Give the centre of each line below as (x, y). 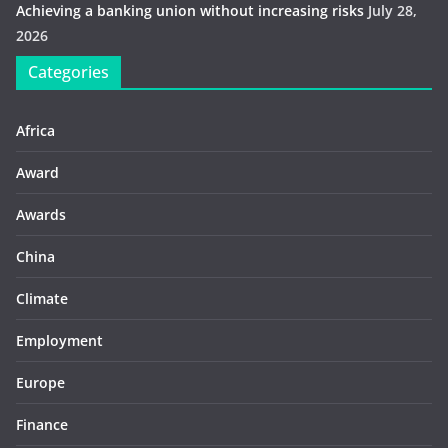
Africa (35, 130)
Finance (42, 424)
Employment (59, 340)
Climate (42, 298)
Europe (40, 382)
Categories (68, 72)
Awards (41, 214)
